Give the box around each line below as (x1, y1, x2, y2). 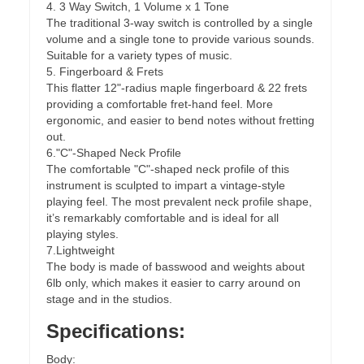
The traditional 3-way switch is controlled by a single (46, 16, 313, 29)
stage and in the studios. (46, 292, 172, 305)
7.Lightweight (46, 244, 115, 257)
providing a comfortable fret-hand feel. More (46, 97, 273, 110)
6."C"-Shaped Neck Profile (46, 146, 181, 159)
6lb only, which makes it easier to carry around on (46, 276, 301, 289)
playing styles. (46, 227, 119, 240)
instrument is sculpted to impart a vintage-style (46, 179, 285, 192)
